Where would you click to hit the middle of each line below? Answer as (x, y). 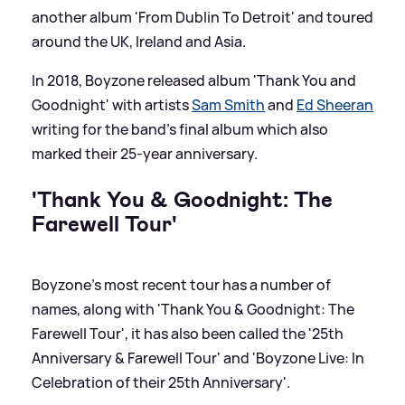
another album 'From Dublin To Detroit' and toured (202, 18)
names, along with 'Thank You (133, 310)
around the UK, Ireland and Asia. (139, 42)
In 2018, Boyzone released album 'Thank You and (194, 81)
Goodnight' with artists (112, 105)
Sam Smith (228, 105)
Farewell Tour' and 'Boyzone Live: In (245, 358)
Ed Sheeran (335, 105)
